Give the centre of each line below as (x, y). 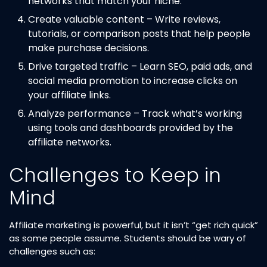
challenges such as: (52, 251)
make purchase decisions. (89, 48)
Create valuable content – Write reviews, (124, 19)
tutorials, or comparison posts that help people (139, 33)
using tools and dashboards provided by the (131, 128)
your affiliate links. (69, 95)
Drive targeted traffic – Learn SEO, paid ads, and (140, 66)
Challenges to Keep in (115, 175)
